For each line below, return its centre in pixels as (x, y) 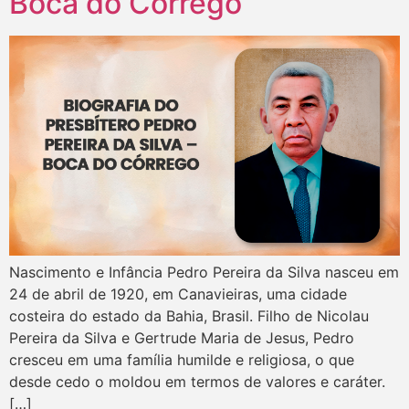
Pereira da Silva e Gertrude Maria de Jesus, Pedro (182, 338)
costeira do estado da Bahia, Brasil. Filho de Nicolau (189, 316)
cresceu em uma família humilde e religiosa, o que (182, 360)
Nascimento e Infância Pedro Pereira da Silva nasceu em (204, 273)
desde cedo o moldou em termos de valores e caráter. (197, 382)
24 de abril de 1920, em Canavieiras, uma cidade (178, 294)
